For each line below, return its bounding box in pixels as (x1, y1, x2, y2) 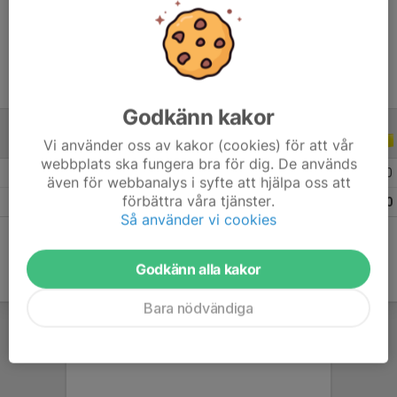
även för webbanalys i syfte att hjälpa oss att (46, 173, 351, 191)
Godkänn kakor (122, 104, 275, 130)
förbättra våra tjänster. (122, 191, 275, 210)
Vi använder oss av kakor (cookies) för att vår (43, 136, 354, 154)
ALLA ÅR (118, 135, 169, 149)
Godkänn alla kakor (135, 260, 262, 278)
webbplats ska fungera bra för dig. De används (40, 154, 357, 173)
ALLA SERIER (13, 135, 90, 149)
